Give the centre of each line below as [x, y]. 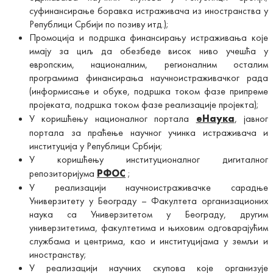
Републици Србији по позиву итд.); [99, 24]
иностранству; [58, 254]
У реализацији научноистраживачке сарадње [149, 187]
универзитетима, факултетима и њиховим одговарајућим [149, 227]
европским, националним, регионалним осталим [149, 64]
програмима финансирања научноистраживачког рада [149, 77]
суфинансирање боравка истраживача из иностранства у [149, 10]
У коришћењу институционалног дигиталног [149, 159]
